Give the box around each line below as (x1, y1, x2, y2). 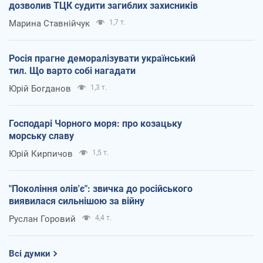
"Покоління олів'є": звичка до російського (9, 183, 193, 194)
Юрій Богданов (9, 83, 71, 94)
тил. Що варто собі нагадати (9, 65, 136, 76)
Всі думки (9, 248, 50, 259)
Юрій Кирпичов (9, 148, 73, 159)
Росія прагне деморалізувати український (9, 52, 195, 64)
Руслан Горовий (9, 213, 76, 224)
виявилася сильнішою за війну (9, 195, 144, 207)
